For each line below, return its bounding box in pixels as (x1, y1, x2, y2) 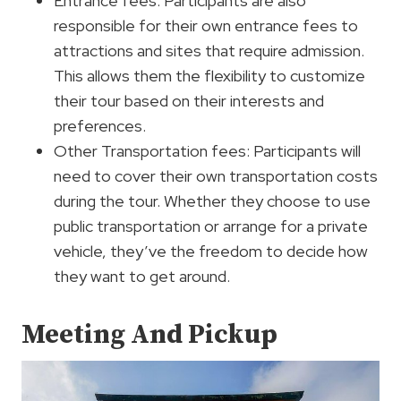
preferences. (54, 115, 146, 136)
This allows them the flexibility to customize (54, 64, 365, 86)
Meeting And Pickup (21, 317, 277, 352)
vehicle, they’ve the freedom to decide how (54, 240, 368, 261)
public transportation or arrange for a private (54, 215, 368, 236)
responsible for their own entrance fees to (54, 14, 358, 36)
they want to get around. (54, 265, 230, 286)
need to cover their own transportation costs (54, 165, 378, 186)
